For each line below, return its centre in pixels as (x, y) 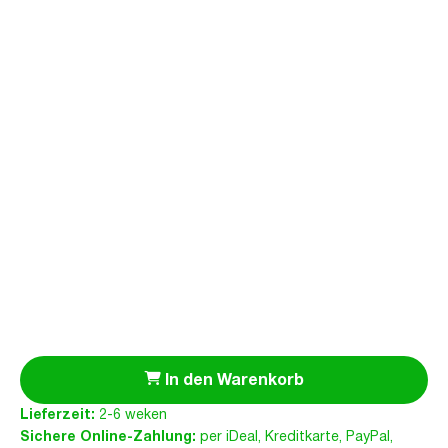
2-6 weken (131, 415)
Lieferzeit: (57, 415)
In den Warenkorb (234, 380)
